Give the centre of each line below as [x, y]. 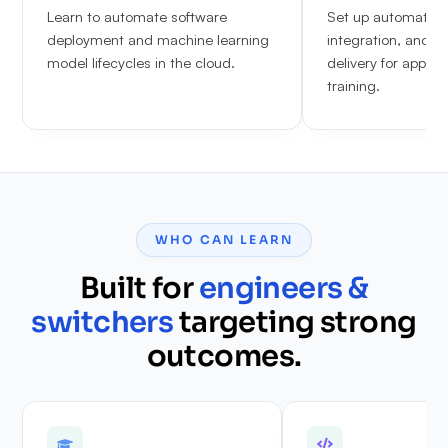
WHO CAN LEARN [224, 239]
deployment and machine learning [158, 38]
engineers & [283, 287]
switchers [102, 321]
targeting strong [295, 321]
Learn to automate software [137, 15]
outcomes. [224, 355]
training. [354, 84]
